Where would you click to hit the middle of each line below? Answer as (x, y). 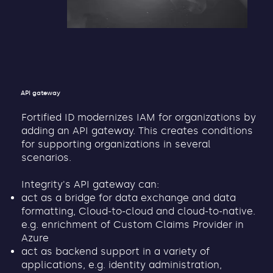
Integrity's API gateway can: (90, 184)
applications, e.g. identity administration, (122, 264)
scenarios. (47, 157)
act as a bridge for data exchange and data (129, 197)
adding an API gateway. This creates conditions (137, 130)
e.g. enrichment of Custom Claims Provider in (133, 224)
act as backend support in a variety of (116, 251)
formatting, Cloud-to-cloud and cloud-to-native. (139, 211)
